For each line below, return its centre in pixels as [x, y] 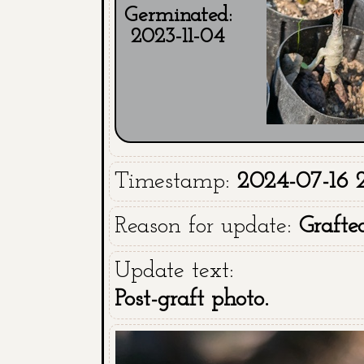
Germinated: [178, 16]
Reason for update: [206, 226]
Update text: [174, 271]
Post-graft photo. [191, 299]
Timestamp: [175, 182]
